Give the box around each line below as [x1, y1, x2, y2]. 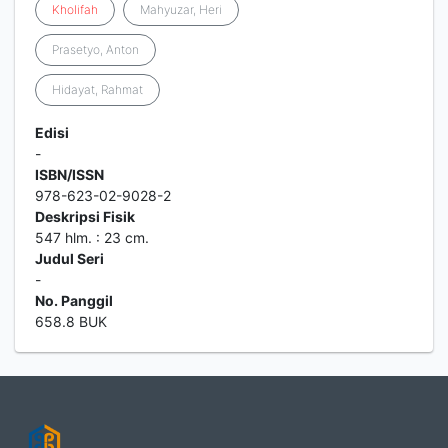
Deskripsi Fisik [35, 208, 135, 225]
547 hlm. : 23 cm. [35, 229, 149, 246]
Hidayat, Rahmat [52, 82, 143, 97]
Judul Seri [35, 250, 104, 267]
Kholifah [52, 2, 98, 17]
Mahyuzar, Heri [140, 2, 222, 17]
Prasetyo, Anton [52, 42, 139, 57]
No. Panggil [35, 292, 113, 309]
